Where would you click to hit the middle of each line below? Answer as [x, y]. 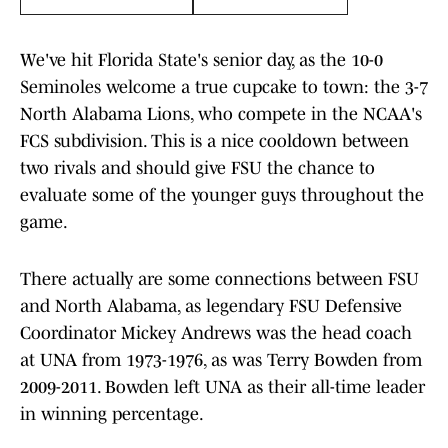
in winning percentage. [113, 414]
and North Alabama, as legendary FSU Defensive [211, 306]
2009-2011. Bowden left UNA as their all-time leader [222, 387]
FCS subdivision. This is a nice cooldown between [214, 141]
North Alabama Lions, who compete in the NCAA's [221, 114]
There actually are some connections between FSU [219, 279]
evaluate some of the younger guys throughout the [222, 195]
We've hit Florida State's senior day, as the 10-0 [201, 60]
